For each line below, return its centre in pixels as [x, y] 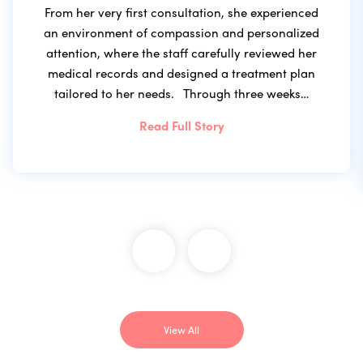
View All [181, 330]
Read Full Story [181, 125]
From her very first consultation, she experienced [181, 12]
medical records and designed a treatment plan [181, 73]
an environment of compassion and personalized [181, 32]
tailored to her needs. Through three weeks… [181, 93]
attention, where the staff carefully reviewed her [181, 52]
